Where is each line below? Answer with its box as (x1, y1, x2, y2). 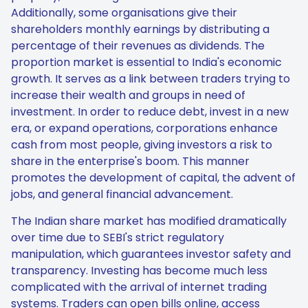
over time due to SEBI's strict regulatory (11, 230, 224, 245)
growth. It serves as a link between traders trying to (11, 71, 290, 87)
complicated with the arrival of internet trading (11, 279, 267, 295)
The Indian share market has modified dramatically (11, 213, 287, 229)
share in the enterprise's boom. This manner (11, 153, 250, 169)
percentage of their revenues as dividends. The (11, 38, 265, 54)
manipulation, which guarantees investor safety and (11, 246, 291, 262)
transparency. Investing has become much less (11, 263, 267, 278)
